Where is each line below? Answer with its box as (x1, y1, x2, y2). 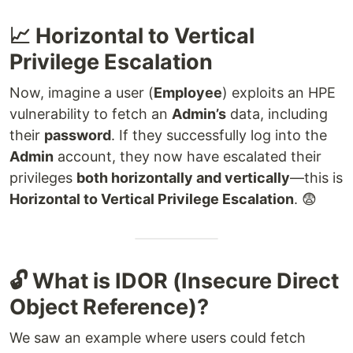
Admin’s (172, 105, 226, 122)
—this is (290, 169, 343, 186)
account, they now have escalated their (54, 147, 321, 165)
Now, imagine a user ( (9, 84, 154, 101)
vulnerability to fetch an (9, 105, 172, 122)
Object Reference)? (9, 293, 209, 320)
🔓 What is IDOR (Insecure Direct (9, 267, 339, 294)
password (44, 126, 111, 143)
